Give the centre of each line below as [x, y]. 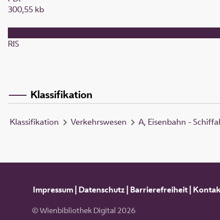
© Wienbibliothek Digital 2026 [83, 211]
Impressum [53, 189]
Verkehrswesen [99, 122]
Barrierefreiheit [159, 189]
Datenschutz [101, 189]
